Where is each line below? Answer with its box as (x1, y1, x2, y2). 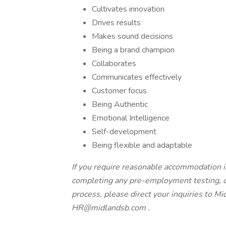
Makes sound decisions (92, 31, 173, 42)
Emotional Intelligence (92, 112, 169, 124)
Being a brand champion (92, 44, 175, 55)
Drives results (92, 17, 141, 28)
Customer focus (92, 85, 147, 96)
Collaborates (92, 58, 136, 69)
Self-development (92, 126, 156, 137)
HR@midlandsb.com (72, 202, 148, 213)
